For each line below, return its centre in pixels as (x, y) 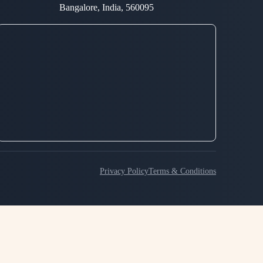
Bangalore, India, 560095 (106, 7)
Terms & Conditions (182, 171)
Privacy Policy (124, 171)
